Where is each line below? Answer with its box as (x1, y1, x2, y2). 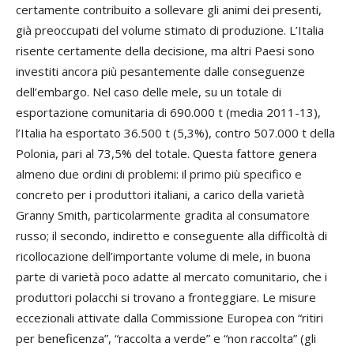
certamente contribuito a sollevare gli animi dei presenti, (16, 2, 322, 18)
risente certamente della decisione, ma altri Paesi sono (16, 43, 314, 59)
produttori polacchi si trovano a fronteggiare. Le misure (16, 289, 316, 306)
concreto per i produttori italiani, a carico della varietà (16, 186, 304, 203)
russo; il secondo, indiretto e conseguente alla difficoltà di (16, 228, 327, 244)
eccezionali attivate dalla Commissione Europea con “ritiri (16, 310, 323, 326)
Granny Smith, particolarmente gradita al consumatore (16, 207, 310, 224)
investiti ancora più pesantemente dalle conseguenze (16, 63, 305, 80)
